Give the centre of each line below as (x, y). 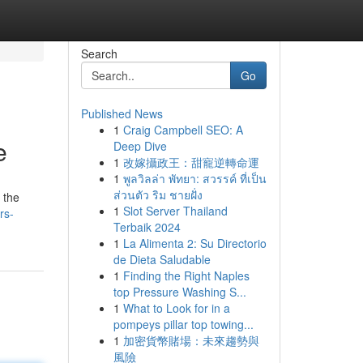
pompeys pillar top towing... (183, 324)
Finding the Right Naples (186, 275)
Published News (122, 113)
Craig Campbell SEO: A (183, 130)
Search (99, 53)
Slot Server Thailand (175, 211)
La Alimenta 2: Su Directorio (194, 243)
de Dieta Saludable (162, 259)
